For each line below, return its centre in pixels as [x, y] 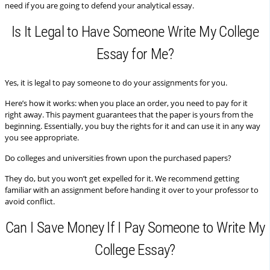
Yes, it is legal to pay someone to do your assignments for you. [116, 83]
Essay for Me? [135, 54]
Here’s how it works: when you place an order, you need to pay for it [126, 103]
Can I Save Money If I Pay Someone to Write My [135, 228]
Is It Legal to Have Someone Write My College [135, 32]
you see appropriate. [42, 137]
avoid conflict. [30, 201]
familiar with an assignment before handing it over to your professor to [132, 190]
